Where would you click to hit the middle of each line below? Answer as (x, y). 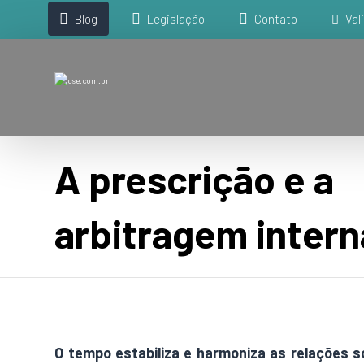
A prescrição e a (195, 179)
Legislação (176, 19)
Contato (276, 19)
